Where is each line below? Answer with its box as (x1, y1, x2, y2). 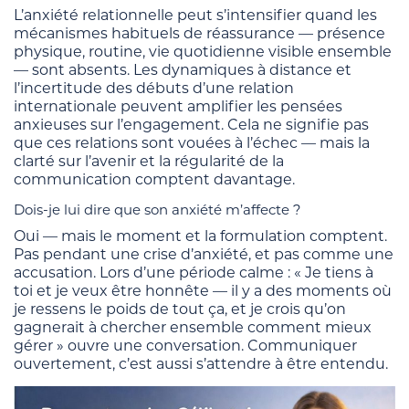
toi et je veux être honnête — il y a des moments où (14, 281, 392, 299)
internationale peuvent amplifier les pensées (14, 97, 342, 115)
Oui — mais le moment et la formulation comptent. (14, 226, 387, 245)
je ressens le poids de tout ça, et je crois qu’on (14, 299, 346, 318)
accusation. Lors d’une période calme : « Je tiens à (14, 263, 373, 281)
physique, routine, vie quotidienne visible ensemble (14, 42, 392, 60)
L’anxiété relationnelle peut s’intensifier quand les (14, 5, 377, 24)
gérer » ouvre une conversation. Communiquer (14, 336, 357, 354)
